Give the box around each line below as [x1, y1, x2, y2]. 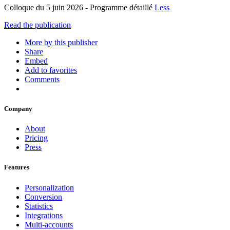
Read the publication [4, 20, 71, 29]
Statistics [25, 201, 53, 210]
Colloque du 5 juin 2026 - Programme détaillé [4, 3, 155, 12]
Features [4, 163, 29, 171]
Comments [25, 74, 60, 84]
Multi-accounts [25, 220, 73, 229]
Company [4, 105, 32, 113]
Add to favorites [25, 65, 77, 74]
